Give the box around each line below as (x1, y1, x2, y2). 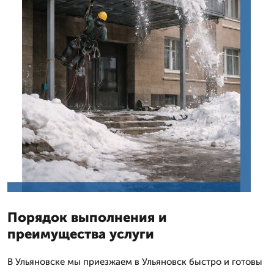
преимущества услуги (7, 225, 154, 242)
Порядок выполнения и (7, 209, 167, 226)
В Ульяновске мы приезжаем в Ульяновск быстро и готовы (7, 256, 262, 267)
